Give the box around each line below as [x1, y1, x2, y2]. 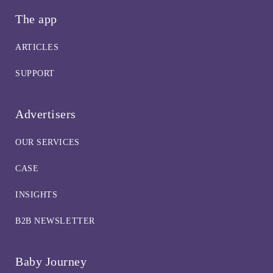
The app [15, 12, 57, 26]
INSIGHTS [15, 190, 58, 199]
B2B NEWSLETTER [15, 216, 95, 225]
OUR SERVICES [15, 137, 80, 147]
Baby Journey [15, 254, 87, 268]
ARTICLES [15, 42, 59, 52]
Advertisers [15, 107, 76, 121]
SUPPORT [15, 68, 55, 78]
